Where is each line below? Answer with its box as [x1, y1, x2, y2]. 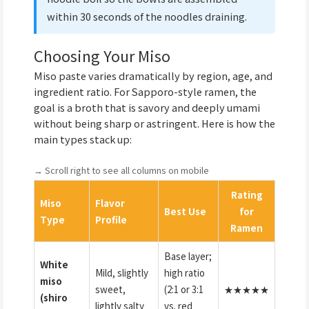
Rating [230, 187, 263, 201]
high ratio [164, 265, 205, 279]
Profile [95, 212, 127, 226]
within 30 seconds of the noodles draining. [46, 9, 247, 24]
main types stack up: [34, 132, 132, 147]
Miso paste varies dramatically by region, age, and [34, 68, 272, 83]
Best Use [164, 203, 206, 218]
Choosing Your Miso [34, 45, 170, 67]
